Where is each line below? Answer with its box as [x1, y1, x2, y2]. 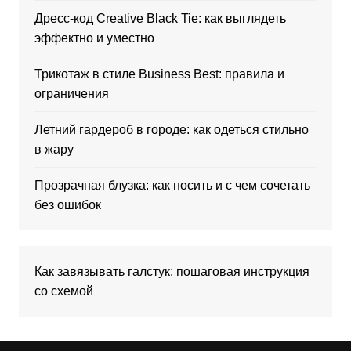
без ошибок [34, 197, 101, 212]
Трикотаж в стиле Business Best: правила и [34, 67, 284, 81]
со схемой [34, 284, 93, 298]
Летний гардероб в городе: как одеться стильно [34, 122, 309, 136]
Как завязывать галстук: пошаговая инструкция [34, 264, 309, 278]
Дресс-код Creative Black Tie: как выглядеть [34, 11, 286, 25]
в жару [34, 142, 74, 156]
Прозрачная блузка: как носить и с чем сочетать [34, 178, 310, 192]
